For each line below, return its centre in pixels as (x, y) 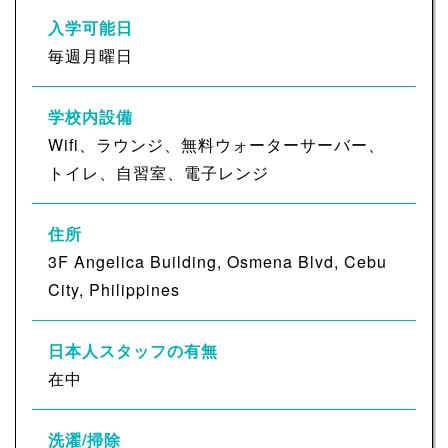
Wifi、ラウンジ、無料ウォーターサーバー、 (216, 144)
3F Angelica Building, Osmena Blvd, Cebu (217, 261)
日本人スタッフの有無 (133, 350)
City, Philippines (114, 289)
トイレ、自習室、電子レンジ (158, 172)
